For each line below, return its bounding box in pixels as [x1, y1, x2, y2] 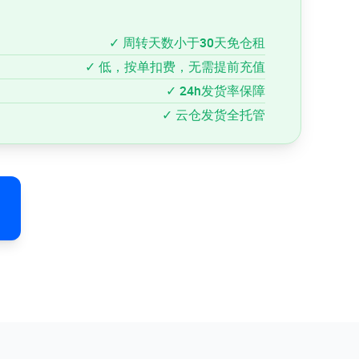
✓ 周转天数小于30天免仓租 [109, 34, 265, 50]
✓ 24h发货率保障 [166, 83, 265, 99]
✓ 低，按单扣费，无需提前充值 [85, 58, 265, 75]
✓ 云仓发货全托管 [162, 107, 265, 123]
